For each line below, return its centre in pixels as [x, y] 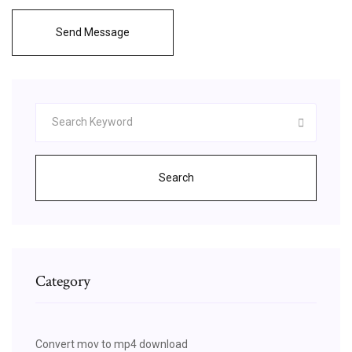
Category [63, 281]
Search [176, 177]
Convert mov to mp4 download [112, 344]
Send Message [93, 32]
